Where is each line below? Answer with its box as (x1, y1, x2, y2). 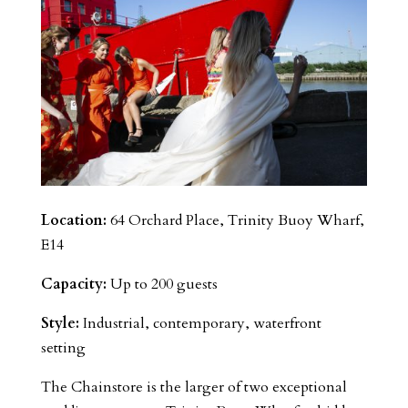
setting (40, 337, 86, 358)
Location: (40, 209, 107, 230)
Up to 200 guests (106, 273, 218, 294)
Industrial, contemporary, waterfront (78, 312, 321, 333)
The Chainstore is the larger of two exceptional (40, 376, 347, 397)
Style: (40, 312, 79, 333)
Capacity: (40, 273, 107, 294)
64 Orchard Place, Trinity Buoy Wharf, (106, 209, 364, 230)
